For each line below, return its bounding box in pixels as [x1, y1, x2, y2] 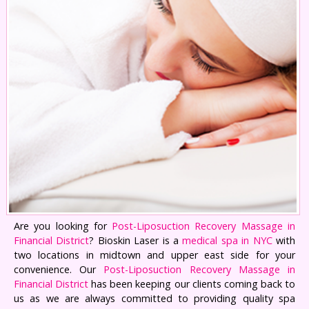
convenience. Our [13, 262, 104, 276]
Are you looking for [13, 219, 112, 232]
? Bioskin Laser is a [89, 233, 183, 247]
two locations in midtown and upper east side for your [13, 248, 296, 261]
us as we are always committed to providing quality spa [13, 291, 296, 305]
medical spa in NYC [182, 233, 272, 247]
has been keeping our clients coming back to [88, 277, 296, 290]
